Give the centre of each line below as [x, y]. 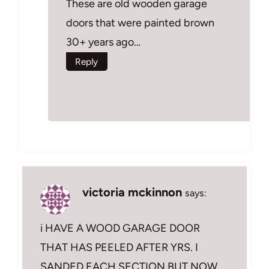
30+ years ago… [103, 42]
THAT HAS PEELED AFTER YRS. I [119, 247]
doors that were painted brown [140, 23]
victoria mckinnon [132, 192]
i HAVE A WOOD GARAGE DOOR [120, 228]
